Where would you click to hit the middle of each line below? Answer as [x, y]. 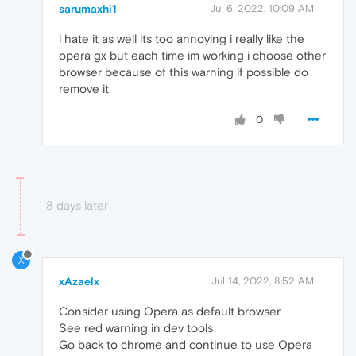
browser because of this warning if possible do [184, 72]
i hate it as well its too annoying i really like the [182, 38]
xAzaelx [79, 281]
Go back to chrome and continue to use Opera [186, 344]
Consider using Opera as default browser [170, 311]
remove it [84, 88]
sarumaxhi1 [88, 8]
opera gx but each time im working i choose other [192, 55]
